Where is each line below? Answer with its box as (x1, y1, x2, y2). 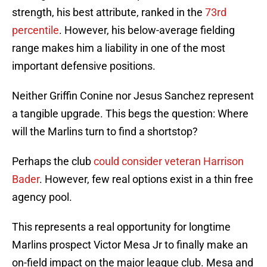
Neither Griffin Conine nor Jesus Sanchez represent (12, 89, 254, 103)
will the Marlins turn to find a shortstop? (12, 125, 198, 138)
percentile (12, 24, 59, 37)
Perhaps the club (12, 155, 94, 168)
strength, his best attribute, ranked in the (12, 6, 205, 19)
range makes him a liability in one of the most (12, 42, 225, 55)
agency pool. (12, 191, 72, 204)
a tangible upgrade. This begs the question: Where (12, 107, 249, 120)
